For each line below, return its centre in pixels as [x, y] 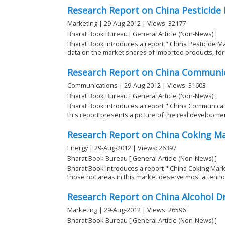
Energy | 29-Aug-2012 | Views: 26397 [122, 148]
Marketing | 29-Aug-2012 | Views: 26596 [127, 210]
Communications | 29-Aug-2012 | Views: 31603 [137, 86]
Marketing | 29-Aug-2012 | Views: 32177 [127, 23]
